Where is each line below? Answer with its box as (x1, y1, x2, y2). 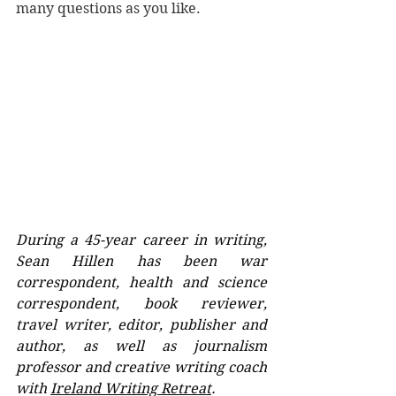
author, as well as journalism (16, 337, 267, 354)
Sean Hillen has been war (16, 252, 267, 270)
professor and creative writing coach (16, 358, 267, 376)
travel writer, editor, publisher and (16, 316, 267, 333)
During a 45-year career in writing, (16, 231, 267, 248)
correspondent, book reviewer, (16, 294, 267, 312)
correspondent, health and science (16, 273, 267, 291)
